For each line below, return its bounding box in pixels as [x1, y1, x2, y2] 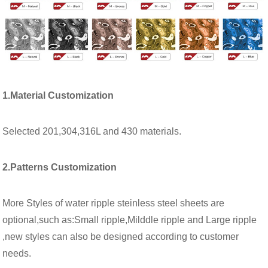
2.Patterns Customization [2, 162, 117, 172]
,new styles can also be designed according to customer [2, 232, 239, 242]
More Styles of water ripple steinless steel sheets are [2, 198, 225, 208]
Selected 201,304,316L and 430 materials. [2, 126, 182, 136]
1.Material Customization [2, 90, 114, 100]
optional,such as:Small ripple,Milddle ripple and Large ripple [2, 215, 257, 225]
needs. [2, 248, 32, 258]
